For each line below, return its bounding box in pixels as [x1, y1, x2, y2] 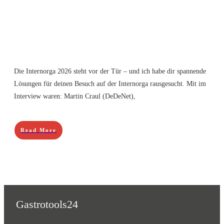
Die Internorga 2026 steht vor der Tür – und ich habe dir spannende [14, 67, 206, 75]
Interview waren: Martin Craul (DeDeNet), [14, 92, 135, 100]
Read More [20, 127, 56, 133]
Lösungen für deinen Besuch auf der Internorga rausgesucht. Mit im [14, 80, 206, 87]
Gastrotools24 [15, 197, 78, 210]
